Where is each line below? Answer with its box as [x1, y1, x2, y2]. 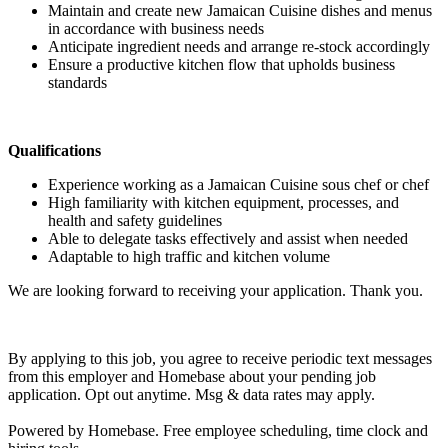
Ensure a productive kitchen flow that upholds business [48, 55, 395, 73]
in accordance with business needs [48, 19, 264, 37]
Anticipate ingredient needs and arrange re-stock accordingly [48, 37, 430, 55]
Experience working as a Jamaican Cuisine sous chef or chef [48, 175, 429, 193]
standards [48, 73, 107, 91]
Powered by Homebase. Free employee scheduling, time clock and [8, 421, 428, 439]
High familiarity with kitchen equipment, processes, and [48, 193, 399, 211]
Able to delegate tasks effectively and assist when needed [48, 229, 408, 247]
